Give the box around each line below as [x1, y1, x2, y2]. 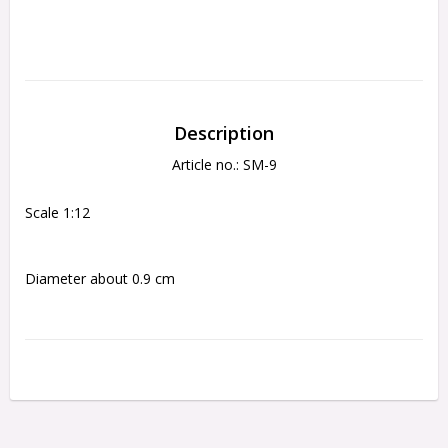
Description [174, 120, 274, 145]
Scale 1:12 [25, 202, 90, 222]
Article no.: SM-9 [171, 154, 277, 174]
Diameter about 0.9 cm [25, 268, 175, 288]
